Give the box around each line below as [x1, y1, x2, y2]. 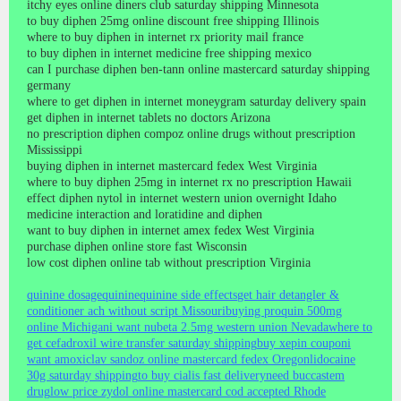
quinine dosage [27, 287, 102, 302]
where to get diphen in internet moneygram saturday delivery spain [27, 94, 366, 108]
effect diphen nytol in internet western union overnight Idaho [27, 191, 337, 205]
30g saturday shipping [27, 368, 138, 382]
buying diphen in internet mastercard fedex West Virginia [27, 158, 317, 173]
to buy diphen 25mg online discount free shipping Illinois [27, 13, 319, 28]
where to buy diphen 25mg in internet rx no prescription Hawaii [27, 175, 352, 189]
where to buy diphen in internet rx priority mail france [27, 30, 303, 44]
